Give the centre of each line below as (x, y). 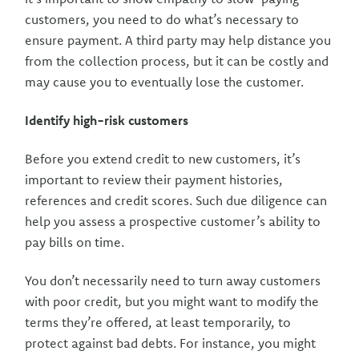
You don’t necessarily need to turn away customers (173, 280)
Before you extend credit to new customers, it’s (163, 159)
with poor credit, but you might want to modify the (172, 301)
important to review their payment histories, (154, 179)
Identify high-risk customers (107, 120)
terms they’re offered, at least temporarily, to (158, 322)
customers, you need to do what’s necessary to (162, 19)
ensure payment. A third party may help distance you (178, 40)
